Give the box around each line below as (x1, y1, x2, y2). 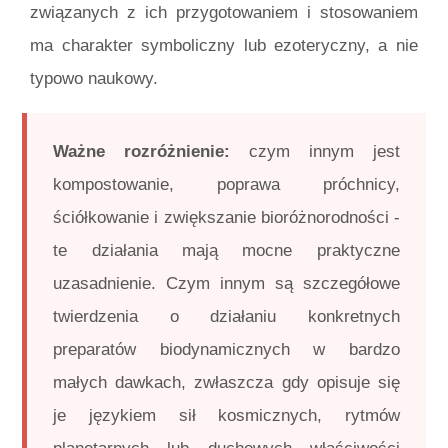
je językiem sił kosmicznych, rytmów (53, 405, 400, 425)
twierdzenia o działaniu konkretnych (53, 306, 400, 326)
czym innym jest (230, 141, 400, 161)
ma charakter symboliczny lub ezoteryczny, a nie (30, 35, 418, 55)
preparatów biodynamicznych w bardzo (53, 339, 400, 359)
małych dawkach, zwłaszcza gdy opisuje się (53, 372, 400, 392)
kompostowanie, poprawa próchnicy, (53, 174, 400, 194)
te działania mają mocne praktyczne (53, 240, 400, 260)
